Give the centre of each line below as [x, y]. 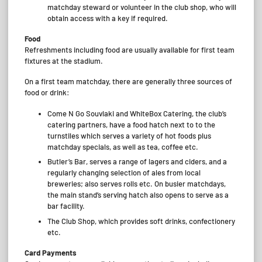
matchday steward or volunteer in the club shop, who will [142, 7]
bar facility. [66, 206]
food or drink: [47, 93]
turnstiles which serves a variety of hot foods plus [129, 135]
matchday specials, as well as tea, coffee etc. [123, 146]
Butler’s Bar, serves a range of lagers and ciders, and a [137, 161]
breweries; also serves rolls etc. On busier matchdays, [137, 184]
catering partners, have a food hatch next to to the [131, 124]
